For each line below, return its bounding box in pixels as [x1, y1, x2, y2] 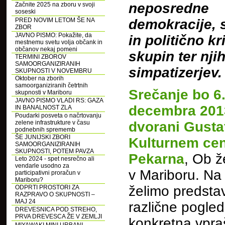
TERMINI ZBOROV [15, 53, 66, 60]
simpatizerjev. [129, 65, 222, 80]
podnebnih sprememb [15, 126, 75, 133]
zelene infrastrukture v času [15, 119, 90, 126]
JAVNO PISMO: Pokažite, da [15, 32, 92, 39]
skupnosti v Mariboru [15, 89, 72, 96]
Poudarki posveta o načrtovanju [15, 112, 101, 119]
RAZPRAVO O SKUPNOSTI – [15, 191, 95, 198]
